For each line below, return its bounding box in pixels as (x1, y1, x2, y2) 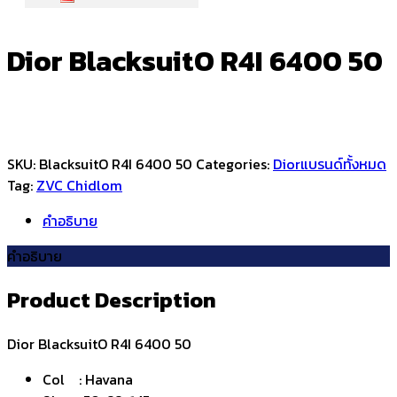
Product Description (7, 284, 216, 316)
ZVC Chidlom (36, 175, 122, 197)
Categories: (196, 153, 273, 175)
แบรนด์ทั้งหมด (300, 153, 386, 175)
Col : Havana (43, 369, 133, 390)
